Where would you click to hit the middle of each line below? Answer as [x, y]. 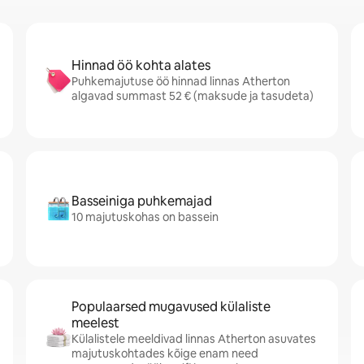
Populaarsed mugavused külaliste [171, 307]
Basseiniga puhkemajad [142, 201]
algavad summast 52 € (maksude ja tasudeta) [193, 96]
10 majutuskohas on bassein [145, 217]
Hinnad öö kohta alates [141, 65]
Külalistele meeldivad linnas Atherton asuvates [194, 339]
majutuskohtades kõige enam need [165, 353]
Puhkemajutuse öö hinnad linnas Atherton [181, 81]
